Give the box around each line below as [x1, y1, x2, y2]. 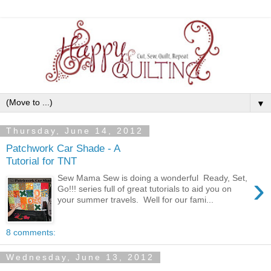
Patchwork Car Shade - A [6, 142, 120, 154]
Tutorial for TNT [6, 154, 77, 167]
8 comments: [6, 227, 56, 238]
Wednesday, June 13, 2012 [6, 252, 154, 263]
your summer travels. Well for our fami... [57, 195, 214, 205]
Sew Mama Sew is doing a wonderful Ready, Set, [57, 173, 248, 183]
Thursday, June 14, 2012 [6, 126, 143, 136]
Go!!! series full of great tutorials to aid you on [57, 184, 232, 194]
